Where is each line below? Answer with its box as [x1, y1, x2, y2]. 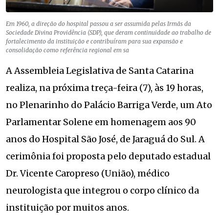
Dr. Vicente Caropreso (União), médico [6, 167, 170, 179]
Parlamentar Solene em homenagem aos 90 [6, 116, 196, 128]
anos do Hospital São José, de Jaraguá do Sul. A [6, 133, 205, 145]
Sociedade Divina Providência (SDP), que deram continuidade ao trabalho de [6, 28, 211, 36]
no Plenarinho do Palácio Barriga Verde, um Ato [6, 99, 212, 110]
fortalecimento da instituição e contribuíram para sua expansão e [6, 37, 183, 45]
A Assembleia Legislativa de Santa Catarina [6, 65, 194, 76]
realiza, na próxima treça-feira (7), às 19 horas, [6, 82, 203, 93]
